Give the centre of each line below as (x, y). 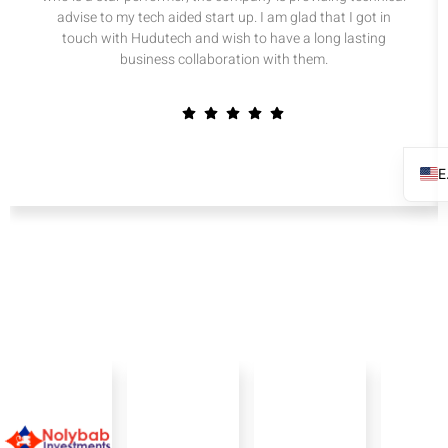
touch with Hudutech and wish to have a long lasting (224, 39)
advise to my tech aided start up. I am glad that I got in (224, 18)
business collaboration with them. (224, 60)
